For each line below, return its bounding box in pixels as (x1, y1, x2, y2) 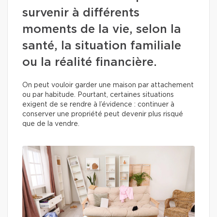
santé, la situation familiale (22, 40, 181, 52)
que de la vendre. (22, 121, 81, 127)
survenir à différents (22, 7, 139, 19)
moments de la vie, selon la (22, 24, 181, 35)
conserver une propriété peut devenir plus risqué (22, 111, 183, 118)
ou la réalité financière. (22, 57, 157, 68)
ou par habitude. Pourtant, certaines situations (22, 92, 174, 98)
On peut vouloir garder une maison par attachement (22, 82, 194, 89)
